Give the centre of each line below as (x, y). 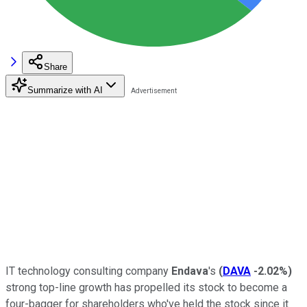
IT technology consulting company (88, 271)
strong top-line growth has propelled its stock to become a (146, 287)
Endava (190, 271)
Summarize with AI (65, 90)
